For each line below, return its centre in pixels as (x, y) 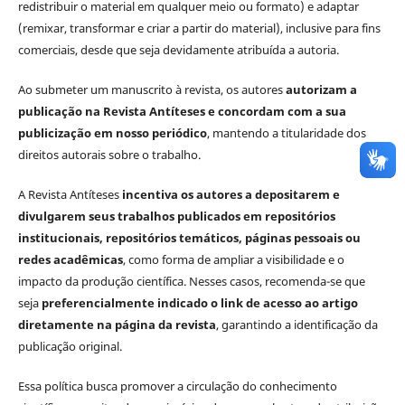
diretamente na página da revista (117, 325)
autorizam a (321, 90)
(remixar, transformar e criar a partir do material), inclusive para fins (199, 28)
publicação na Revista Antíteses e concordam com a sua (182, 112)
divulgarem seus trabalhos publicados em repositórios (176, 217)
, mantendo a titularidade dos (286, 133)
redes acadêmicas (70, 260)
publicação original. (70, 347)
